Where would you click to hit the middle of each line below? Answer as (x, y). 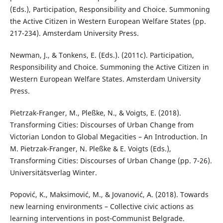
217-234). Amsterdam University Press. (74, 33)
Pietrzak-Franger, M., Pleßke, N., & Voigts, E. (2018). (95, 113)
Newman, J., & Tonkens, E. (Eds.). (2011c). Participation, (102, 55)
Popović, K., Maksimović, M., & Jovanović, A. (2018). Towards (109, 195)
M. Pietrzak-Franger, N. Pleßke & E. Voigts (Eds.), (90, 149)
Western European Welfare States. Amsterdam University (105, 79)
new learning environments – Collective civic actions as (102, 207)
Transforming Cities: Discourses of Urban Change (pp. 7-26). (111, 161)
